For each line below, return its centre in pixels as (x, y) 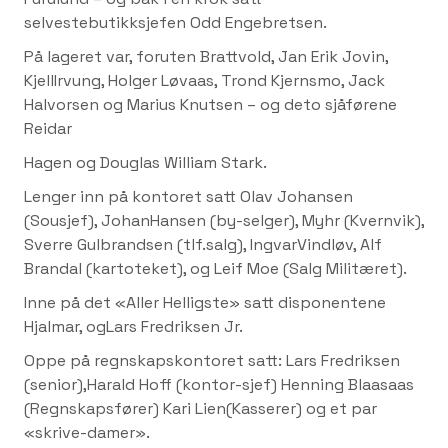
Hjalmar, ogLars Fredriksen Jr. (133, 326)
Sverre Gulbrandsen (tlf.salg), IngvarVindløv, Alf (203, 244)
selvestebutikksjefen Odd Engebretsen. (175, 22)
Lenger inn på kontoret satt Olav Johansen (188, 196)
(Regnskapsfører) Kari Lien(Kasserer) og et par (200, 408)
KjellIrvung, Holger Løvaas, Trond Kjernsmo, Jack (204, 80)
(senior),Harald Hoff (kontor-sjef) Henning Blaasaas (219, 384)
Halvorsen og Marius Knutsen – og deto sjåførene (210, 104)
